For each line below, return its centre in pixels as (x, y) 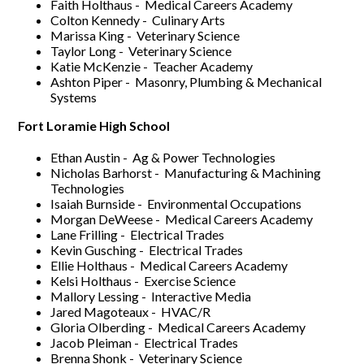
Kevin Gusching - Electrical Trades (147, 249)
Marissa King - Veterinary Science (145, 35)
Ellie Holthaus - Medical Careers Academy (169, 265)
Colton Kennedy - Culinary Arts (138, 19)
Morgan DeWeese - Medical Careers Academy (182, 219)
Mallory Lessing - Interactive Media (151, 296)
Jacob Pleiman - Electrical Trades (145, 342)
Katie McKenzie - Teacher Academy (152, 66)
